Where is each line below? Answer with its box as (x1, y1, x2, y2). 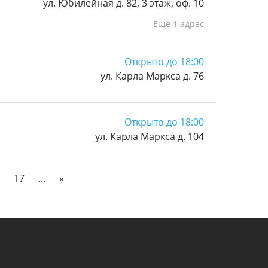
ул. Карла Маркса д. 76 (100, 69, 204, 83)
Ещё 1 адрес (153, 18, 204, 29)
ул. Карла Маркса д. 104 (95, 130, 204, 143)
